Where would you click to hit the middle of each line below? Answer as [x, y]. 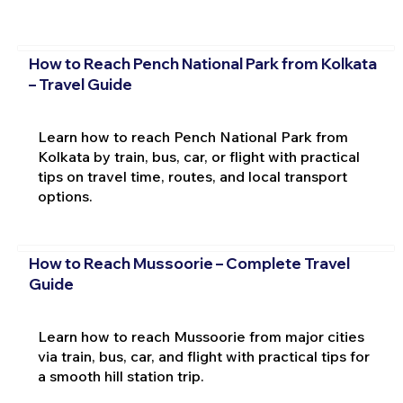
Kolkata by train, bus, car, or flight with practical [198, 156]
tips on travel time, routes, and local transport [192, 176]
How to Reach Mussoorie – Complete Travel [189, 263]
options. [65, 196]
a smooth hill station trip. [121, 376]
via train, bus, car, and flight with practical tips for [203, 356]
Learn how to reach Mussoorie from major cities [201, 336]
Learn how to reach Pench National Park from [193, 136]
